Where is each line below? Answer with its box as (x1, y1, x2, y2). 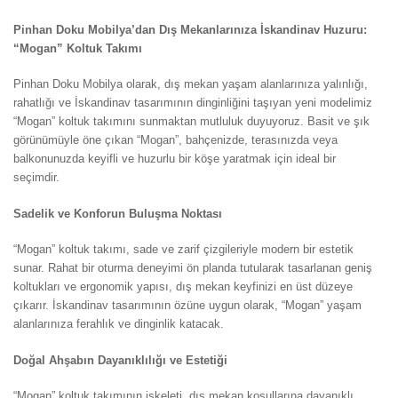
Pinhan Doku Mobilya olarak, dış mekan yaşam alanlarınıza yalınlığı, (13, 77, 368, 92)
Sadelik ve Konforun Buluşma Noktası (13, 206, 222, 220)
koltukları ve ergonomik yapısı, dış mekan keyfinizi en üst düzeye (13, 280, 353, 294)
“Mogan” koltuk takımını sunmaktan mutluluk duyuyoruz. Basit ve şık (13, 115, 370, 129)
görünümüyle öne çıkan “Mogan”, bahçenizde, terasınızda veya (13, 133, 338, 147)
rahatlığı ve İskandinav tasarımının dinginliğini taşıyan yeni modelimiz (13, 96, 372, 110)
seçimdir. (13, 171, 60, 185)
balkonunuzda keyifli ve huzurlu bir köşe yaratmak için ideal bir (13, 152, 336, 166)
